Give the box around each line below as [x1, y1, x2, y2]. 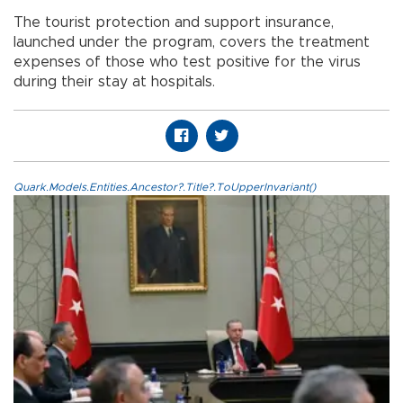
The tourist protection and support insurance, [13, 14, 334, 30]
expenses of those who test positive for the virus [13, 54, 361, 69]
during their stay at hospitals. [13, 74, 215, 89]
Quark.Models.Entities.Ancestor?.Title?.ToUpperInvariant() [13, 181, 316, 193]
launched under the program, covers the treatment [13, 34, 370, 49]
